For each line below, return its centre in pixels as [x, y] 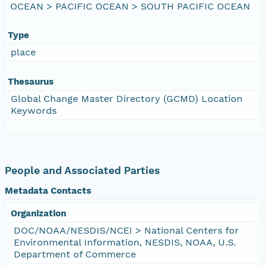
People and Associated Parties [82, 170]
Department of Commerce [75, 254]
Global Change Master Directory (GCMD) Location [127, 98]
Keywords [34, 110]
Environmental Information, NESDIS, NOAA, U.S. [125, 242]
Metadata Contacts [48, 190]
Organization [38, 213]
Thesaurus [31, 81]
